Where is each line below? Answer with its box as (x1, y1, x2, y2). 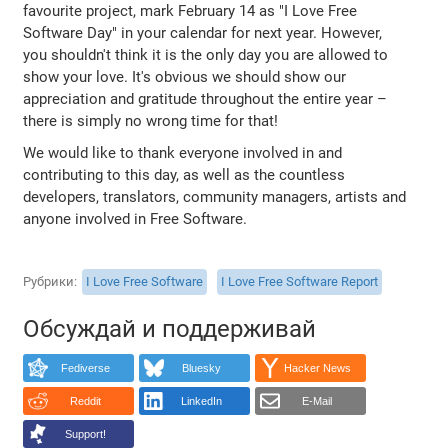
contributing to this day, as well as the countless (23, 165, 346, 184)
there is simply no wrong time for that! (23, 111, 279, 130)
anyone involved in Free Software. (23, 209, 248, 228)
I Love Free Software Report (221, 274, 379, 290)
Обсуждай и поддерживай (23, 314, 317, 343)
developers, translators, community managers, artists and (23, 187, 407, 206)
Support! (64, 428, 106, 441)
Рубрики (23, 274, 75, 290)
